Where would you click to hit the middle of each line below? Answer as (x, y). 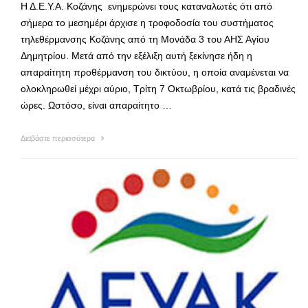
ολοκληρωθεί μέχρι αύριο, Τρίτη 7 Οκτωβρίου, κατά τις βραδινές (158, 88)
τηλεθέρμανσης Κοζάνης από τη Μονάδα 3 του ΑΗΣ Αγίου (145, 39)
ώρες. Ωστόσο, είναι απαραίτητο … (96, 105)
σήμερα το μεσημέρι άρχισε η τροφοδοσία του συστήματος (147, 22)
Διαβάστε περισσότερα (59, 138)
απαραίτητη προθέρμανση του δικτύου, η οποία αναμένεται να (155, 72)
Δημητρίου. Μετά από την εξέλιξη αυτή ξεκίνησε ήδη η (136, 55)
